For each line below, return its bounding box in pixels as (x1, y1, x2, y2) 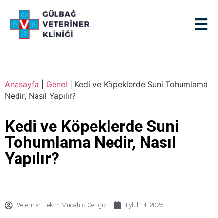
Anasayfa (5, 79, 39, 89)
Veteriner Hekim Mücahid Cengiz (17, 201, 107, 209)
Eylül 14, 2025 (126, 201, 163, 209)
